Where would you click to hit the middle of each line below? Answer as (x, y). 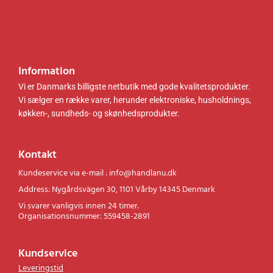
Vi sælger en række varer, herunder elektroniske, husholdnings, (135, 100)
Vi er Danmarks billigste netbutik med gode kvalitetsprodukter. (134, 87)
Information (47, 72)
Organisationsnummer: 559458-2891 (84, 217)
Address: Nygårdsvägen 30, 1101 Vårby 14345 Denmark (117, 190)
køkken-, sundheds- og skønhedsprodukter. (100, 114)
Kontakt (37, 155)
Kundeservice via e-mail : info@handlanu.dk (97, 174)
